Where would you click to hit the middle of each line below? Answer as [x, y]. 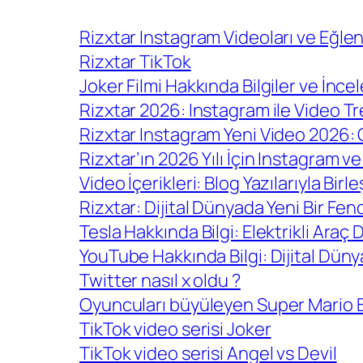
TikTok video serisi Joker [175, 329]
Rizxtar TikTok [135, 62]
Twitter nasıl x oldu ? [160, 281]
